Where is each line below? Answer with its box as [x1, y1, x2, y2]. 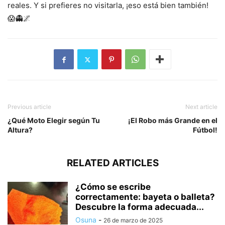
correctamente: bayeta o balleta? [75, 192, 215, 202]
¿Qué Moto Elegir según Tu [8, 116, 100, 125]
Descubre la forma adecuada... [75, 202, 204, 212]
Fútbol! [193, 126, 217, 135]
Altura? [8, 126, 33, 135]
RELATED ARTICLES [66, 157, 159, 169]
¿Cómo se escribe [75, 182, 151, 192]
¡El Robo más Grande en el [128, 116, 217, 125]
